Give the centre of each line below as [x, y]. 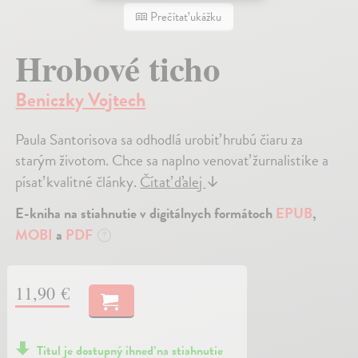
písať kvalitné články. [78, 181]
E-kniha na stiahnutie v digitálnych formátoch [146, 213]
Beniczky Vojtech [81, 99]
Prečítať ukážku [185, 17]
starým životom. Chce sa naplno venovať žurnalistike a [172, 160]
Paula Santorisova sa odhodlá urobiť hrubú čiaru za [159, 139]
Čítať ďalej [173, 181]
